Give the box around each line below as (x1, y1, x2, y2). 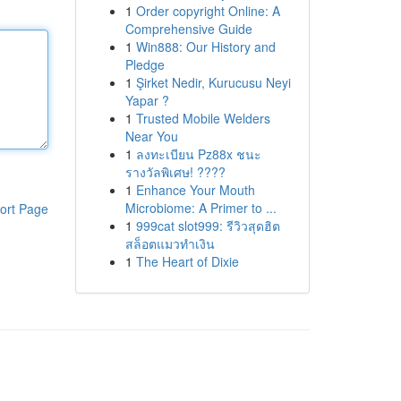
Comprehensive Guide (124, 20, 252, 38)
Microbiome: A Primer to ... (124, 199, 277, 217)
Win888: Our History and (135, 38, 276, 55)
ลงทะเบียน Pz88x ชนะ (135, 145, 261, 163)
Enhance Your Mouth (135, 181, 255, 199)
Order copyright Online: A (135, 2, 280, 20)
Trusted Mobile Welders (135, 109, 270, 127)
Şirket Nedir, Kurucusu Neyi (135, 73, 291, 91)
